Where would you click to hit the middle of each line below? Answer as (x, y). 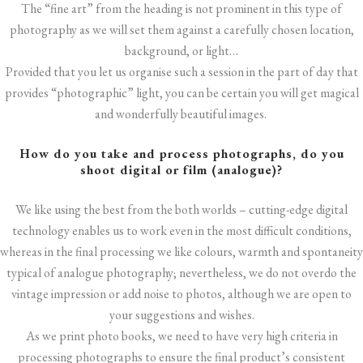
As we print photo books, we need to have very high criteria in (181, 336)
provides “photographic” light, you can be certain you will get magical (181, 93)
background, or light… (181, 51)
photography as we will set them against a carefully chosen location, (181, 30)
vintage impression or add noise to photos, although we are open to (181, 294)
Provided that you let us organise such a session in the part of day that (181, 72)
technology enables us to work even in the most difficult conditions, (181, 231)
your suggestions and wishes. (181, 315)
